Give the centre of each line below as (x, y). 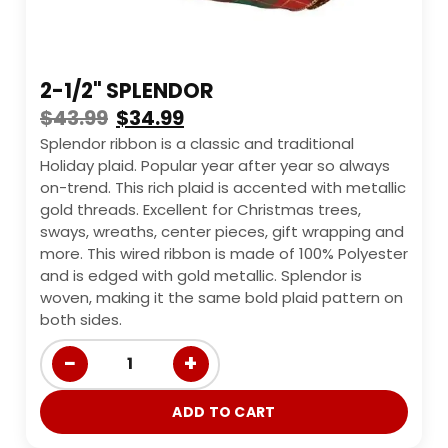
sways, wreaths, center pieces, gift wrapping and (222, 231)
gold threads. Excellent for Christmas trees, (200, 209)
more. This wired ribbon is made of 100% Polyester (224, 253)
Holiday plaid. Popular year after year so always (215, 165)
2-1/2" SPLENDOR (127, 90)
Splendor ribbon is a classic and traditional (197, 143)
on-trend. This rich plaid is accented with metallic (223, 187)
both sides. (81, 319)
